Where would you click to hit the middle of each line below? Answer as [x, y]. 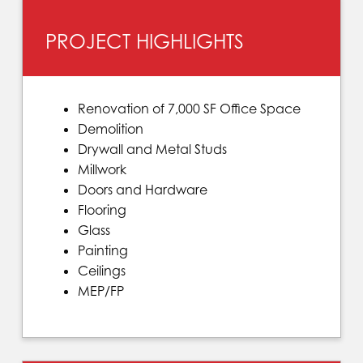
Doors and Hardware [142, 189]
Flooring [102, 209]
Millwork [102, 169]
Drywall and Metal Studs [152, 149]
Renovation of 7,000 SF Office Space [189, 108]
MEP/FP [100, 290]
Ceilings [101, 270]
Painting [102, 250]
